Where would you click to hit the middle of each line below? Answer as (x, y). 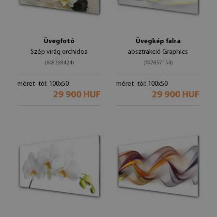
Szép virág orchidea (59, 52)
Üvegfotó (59, 41)
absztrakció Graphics (158, 52)
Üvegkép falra (158, 41)
